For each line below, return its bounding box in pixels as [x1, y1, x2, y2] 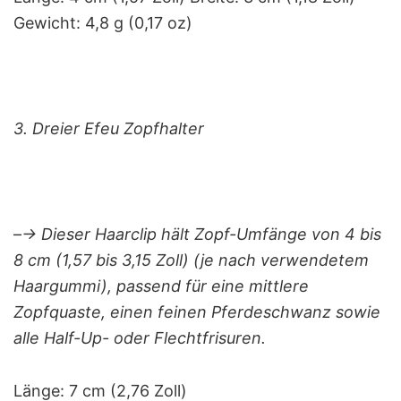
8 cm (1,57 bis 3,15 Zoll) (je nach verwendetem [13, 250, 369, 269]
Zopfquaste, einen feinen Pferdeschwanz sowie [13, 302, 380, 321]
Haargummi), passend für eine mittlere [13, 276, 309, 295]
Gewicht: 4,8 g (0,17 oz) [13, 13, 192, 32]
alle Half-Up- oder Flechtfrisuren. [13, 328, 266, 347]
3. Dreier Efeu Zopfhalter [13, 118, 204, 138]
